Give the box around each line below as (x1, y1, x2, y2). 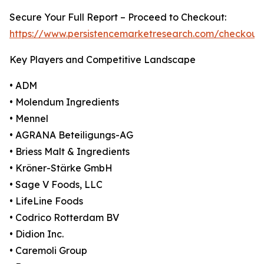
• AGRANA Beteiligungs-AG (9, 129, 133, 141)
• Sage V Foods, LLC (9, 179, 103, 191)
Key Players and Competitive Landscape (9, 54, 196, 66)
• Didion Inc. (9, 228, 64, 240)
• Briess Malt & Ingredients (9, 146, 130, 158)
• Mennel (9, 113, 48, 125)
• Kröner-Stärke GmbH (9, 162, 113, 174)
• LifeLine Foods (9, 195, 83, 207)
